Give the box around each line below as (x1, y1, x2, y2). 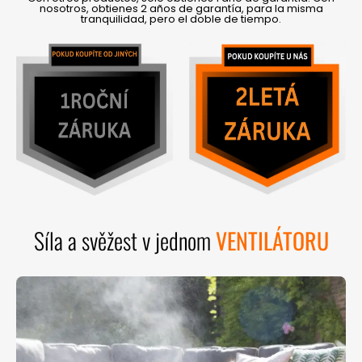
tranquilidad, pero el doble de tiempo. (81, 11, 281, 27)
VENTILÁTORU (215, 224, 329, 258)
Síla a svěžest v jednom (33, 224, 216, 258)
